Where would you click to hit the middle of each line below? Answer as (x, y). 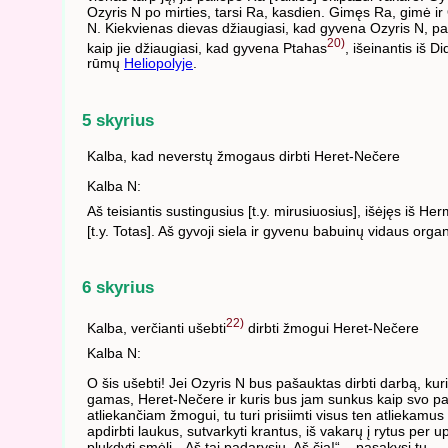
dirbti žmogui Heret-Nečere (331, 327)
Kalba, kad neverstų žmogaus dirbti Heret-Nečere (243, 156)
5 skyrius (118, 119)
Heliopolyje (158, 63)
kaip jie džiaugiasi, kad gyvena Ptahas (207, 47)
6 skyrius (118, 287)
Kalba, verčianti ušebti (156, 327)
